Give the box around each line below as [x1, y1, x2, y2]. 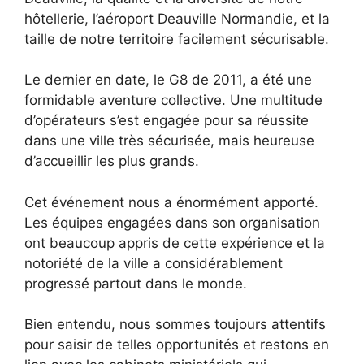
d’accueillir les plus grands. [24, 153, 199, 170]
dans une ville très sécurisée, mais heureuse [24, 132, 314, 149]
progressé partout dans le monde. [24, 275, 247, 292]
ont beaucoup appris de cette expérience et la [24, 234, 325, 251]
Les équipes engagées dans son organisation [24, 214, 320, 231]
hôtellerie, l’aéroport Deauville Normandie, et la [24, 10, 330, 27]
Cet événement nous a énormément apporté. [24, 193, 318, 210]
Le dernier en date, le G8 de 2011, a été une [24, 71, 312, 89]
